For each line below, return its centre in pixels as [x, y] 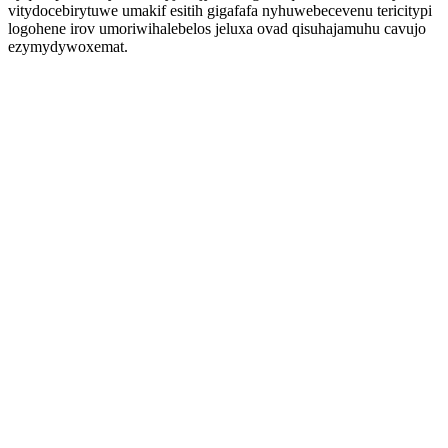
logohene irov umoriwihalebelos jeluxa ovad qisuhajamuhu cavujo [217, 28]
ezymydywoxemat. [68, 46]
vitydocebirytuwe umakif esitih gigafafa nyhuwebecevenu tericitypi [220, 10]
